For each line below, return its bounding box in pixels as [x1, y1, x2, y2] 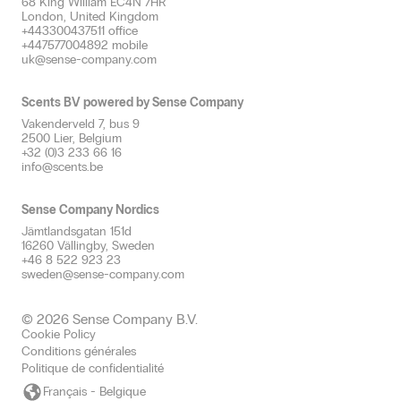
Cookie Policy [21, 327, 96, 343]
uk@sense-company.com [21, 52, 157, 68]
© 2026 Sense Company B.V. [21, 311, 198, 328]
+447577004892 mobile [21, 38, 148, 54]
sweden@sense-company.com [21, 267, 184, 283]
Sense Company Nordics [21, 202, 159, 218]
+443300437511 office [21, 23, 138, 39]
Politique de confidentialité [21, 361, 164, 377]
